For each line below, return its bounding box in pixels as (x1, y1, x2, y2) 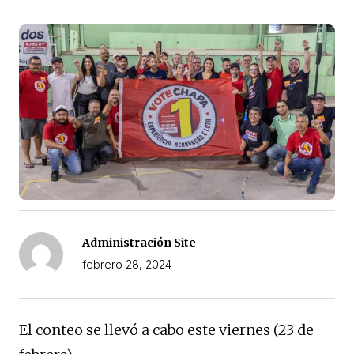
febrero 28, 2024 (82, 257, 171, 271)
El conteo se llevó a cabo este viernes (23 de (19, 320, 314, 339)
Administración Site (82, 235, 196, 250)
